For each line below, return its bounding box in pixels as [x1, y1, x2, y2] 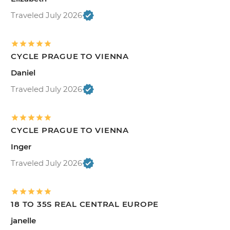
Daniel [11, 67, 36, 78]
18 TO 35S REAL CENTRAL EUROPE [11, 199, 159, 209]
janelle [11, 215, 36, 225]
